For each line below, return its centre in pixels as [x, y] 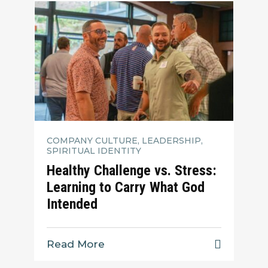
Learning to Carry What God [126, 188]
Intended [74, 204]
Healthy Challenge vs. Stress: [132, 171]
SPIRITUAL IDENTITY [94, 150]
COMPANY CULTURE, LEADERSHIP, [125, 140]
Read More [76, 244]
